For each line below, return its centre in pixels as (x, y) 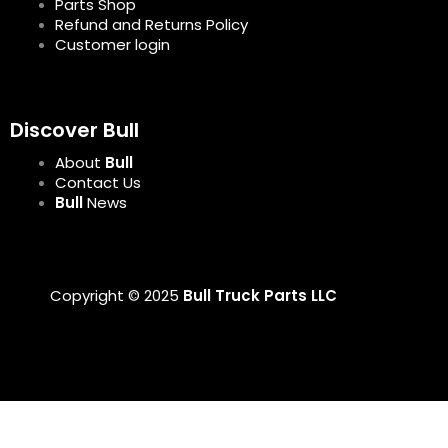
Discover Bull (74, 130)
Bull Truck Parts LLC (258, 295)
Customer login (112, 44)
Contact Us (98, 182)
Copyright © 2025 (114, 295)
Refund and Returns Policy (151, 24)
